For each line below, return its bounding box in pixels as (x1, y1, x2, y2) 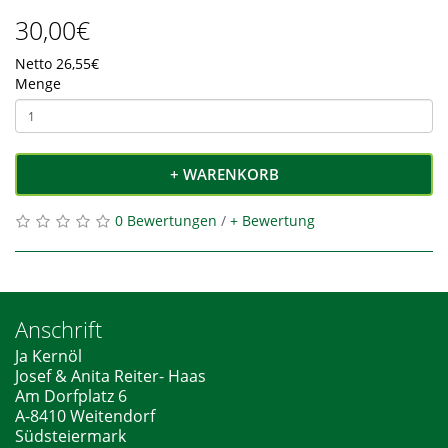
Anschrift (15, 314, 102, 344)
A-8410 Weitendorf (15, 405, 155, 427)
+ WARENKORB (169, 164, 279, 184)
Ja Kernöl (15, 345, 82, 367)
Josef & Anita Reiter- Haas (15, 365, 206, 387)
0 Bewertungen (115, 211, 217, 230)
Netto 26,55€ (15, 54, 99, 73)
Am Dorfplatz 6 (15, 385, 127, 407)
